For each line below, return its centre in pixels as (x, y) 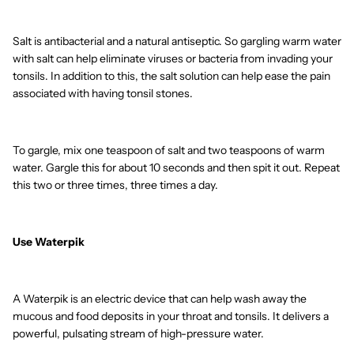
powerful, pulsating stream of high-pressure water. (138, 334)
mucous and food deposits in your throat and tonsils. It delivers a (171, 316)
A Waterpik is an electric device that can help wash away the (160, 299)
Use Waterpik (49, 242)
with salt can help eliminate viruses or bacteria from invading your (173, 59)
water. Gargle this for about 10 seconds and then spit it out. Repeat (176, 168)
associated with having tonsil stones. (103, 94)
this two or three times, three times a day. (115, 185)
